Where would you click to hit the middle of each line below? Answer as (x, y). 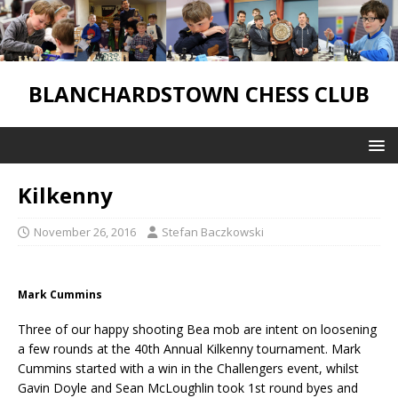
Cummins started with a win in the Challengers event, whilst (188, 368)
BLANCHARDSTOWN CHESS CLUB (199, 93)
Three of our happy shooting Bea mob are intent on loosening (197, 329)
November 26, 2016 (85, 231)
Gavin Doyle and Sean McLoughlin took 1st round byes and (188, 387)
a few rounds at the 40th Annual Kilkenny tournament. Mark (189, 348)
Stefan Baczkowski (213, 231)
